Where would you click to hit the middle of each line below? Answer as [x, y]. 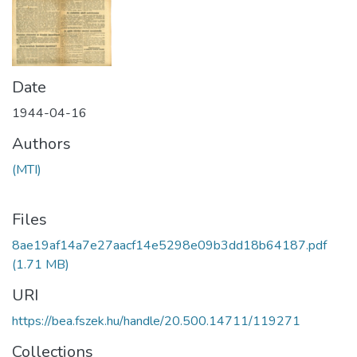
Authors [41, 143]
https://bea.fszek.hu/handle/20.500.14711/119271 [156, 321]
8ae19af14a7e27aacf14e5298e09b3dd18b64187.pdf [169, 245]
